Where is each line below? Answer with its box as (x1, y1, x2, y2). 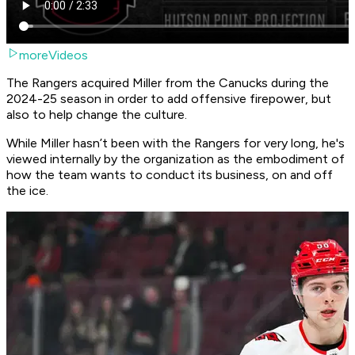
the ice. (6, 183, 48, 199)
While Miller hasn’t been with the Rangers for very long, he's (6, 136, 345, 151)
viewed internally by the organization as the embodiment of (6, 151, 345, 167)
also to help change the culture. (6, 107, 190, 123)
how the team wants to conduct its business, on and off (6, 167, 333, 183)
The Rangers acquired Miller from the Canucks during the (6, 75, 329, 91)
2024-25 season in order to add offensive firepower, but (6, 91, 331, 107)
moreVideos (19, 48, 88, 63)
